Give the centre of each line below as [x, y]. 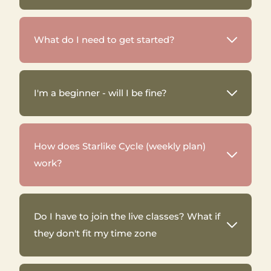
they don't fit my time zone [96, 233]
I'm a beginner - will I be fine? [100, 93]
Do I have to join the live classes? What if [127, 216]
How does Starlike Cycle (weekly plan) [120, 146]
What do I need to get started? [104, 40]
